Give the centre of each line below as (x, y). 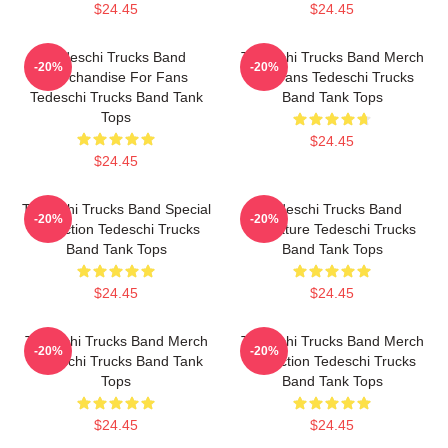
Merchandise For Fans (116, 77)
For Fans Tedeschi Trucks (332, 77)
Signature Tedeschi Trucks (332, 229)
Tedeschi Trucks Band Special (116, 209)
